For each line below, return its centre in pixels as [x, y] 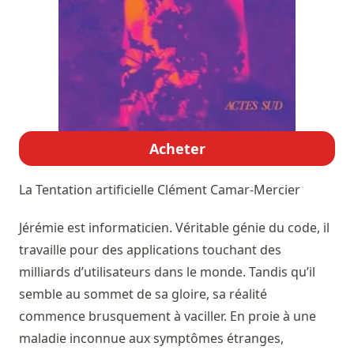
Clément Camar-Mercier [229, 190]
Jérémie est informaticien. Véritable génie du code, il [174, 228]
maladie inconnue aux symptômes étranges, [151, 339]
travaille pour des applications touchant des [150, 250]
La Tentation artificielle [88, 190]
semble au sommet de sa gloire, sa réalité [143, 294]
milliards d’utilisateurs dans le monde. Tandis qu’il [167, 272]
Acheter [177, 149]
